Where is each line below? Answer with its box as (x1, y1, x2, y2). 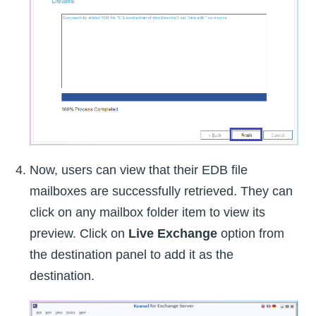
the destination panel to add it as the (30, 248, 233, 262)
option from (217, 226, 284, 241)
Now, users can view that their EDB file (30, 163, 248, 178)
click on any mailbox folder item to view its (30, 205, 265, 220)
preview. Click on (30, 226, 128, 241)
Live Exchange (128, 226, 217, 241)
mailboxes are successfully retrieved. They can (30, 184, 293, 199)
